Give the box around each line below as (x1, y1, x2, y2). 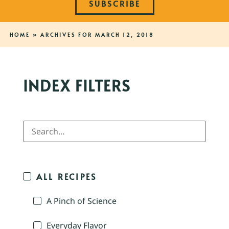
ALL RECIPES (36, 171, 97, 182)
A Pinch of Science (47, 195, 117, 207)
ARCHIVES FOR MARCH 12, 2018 (40, 31, 154, 39)
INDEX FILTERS (23, 75, 131, 96)
